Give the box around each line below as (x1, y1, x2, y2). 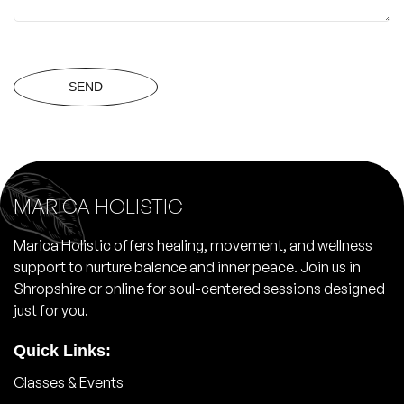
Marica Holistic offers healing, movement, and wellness (14, 235, 372, 254)
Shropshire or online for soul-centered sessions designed (14, 279, 385, 298)
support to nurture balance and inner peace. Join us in (14, 257, 361, 276)
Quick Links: (14, 342, 111, 361)
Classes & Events (14, 373, 124, 392)
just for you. (14, 300, 88, 319)
